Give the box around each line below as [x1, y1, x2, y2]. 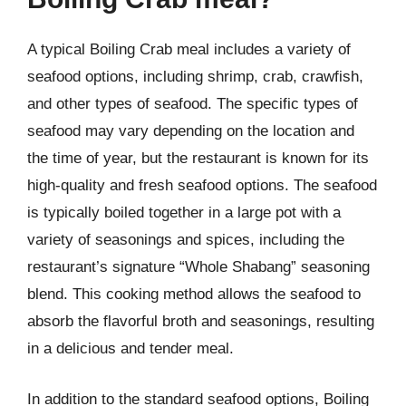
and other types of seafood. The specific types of [27, 95, 358, 112]
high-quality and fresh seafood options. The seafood [27, 177, 377, 194]
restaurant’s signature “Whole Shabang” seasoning [27, 258, 370, 275]
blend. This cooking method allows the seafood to [27, 285, 361, 303]
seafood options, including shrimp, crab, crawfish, [27, 68, 363, 85]
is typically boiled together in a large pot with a [27, 204, 341, 221]
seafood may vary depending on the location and [27, 122, 354, 140]
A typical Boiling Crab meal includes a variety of [27, 41, 351, 58]
